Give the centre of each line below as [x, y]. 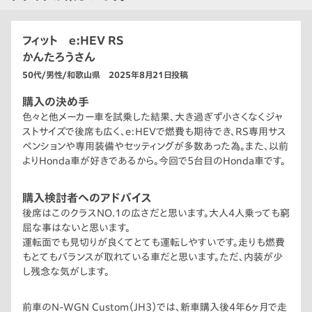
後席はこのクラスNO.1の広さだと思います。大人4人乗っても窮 [156, 213]
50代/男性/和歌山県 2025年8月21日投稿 [105, 75]
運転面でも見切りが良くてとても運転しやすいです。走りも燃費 [154, 243]
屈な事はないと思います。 [76, 228]
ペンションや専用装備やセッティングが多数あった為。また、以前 [155, 147]
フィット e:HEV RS [73, 41]
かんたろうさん [59, 57]
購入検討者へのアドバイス [87, 198]
